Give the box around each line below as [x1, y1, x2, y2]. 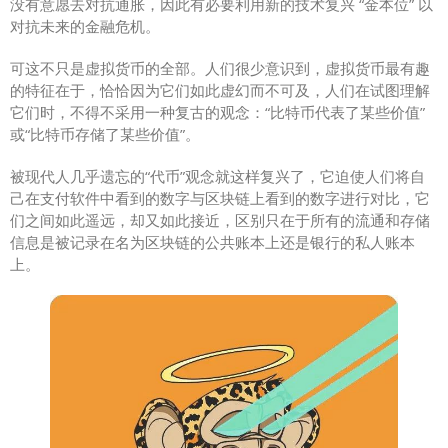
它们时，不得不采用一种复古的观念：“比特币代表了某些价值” [10, 101, 425, 122]
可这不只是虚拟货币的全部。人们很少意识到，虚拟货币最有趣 [10, 57, 430, 78]
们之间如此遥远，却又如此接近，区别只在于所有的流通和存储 [10, 209, 430, 230]
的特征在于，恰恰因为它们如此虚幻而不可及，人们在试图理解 [10, 79, 430, 100]
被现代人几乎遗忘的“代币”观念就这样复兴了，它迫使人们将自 [10, 165, 425, 186]
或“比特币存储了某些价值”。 [10, 123, 200, 144]
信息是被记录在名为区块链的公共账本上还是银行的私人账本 [10, 231, 415, 252]
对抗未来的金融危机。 [10, 15, 160, 36]
